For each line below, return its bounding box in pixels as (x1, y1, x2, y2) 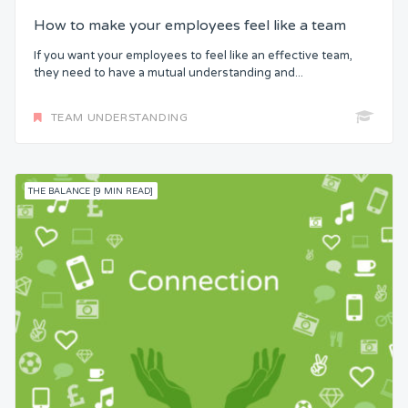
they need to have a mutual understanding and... (34, 65, 303, 80)
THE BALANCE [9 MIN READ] (28, 185, 154, 197)
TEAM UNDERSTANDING (50, 110, 189, 124)
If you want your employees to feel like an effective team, (34, 47, 352, 63)
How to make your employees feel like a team (34, 16, 346, 36)
